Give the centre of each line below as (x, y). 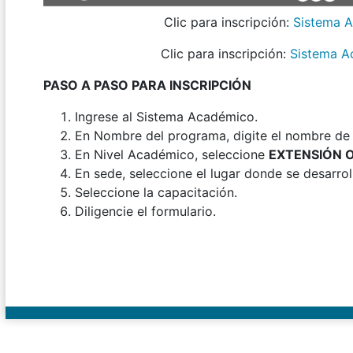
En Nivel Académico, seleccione (170, 155)
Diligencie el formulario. (145, 212)
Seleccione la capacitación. (156, 193)
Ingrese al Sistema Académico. (166, 117)
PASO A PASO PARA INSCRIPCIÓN (147, 85)
